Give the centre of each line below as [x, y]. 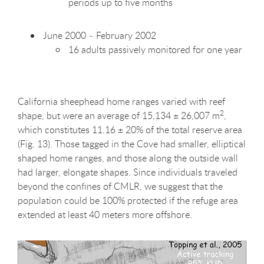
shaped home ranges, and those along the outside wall [128, 158]
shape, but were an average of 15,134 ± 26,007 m [119, 115]
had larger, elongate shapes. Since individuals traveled [128, 172]
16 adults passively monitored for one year [155, 49]
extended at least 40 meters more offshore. [105, 214]
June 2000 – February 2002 [100, 35]
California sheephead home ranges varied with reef [121, 101]
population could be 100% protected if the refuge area [128, 200]
